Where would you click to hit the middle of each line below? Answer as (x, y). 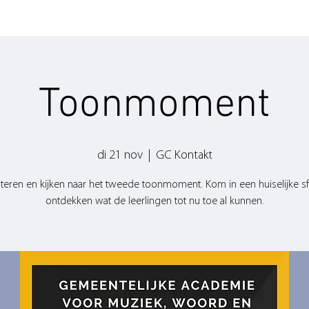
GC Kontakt (184, 156)
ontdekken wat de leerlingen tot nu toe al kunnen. (154, 201)
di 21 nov (120, 156)
